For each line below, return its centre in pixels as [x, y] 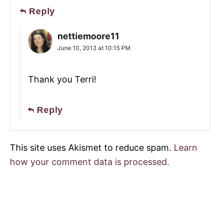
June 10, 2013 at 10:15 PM [94, 48]
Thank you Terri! [62, 80]
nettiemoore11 [88, 36]
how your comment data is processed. [90, 162]
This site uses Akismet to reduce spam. [92, 148]
